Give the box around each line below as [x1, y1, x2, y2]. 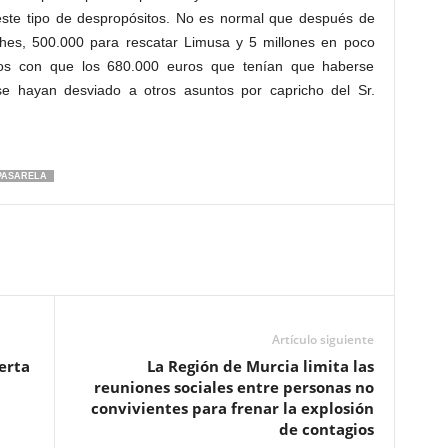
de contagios [278, 419, 374, 439]
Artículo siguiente [271, 331, 374, 348]
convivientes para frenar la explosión [90, 398, 374, 418]
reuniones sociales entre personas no [93, 377, 374, 397]
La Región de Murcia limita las [146, 356, 374, 376]
